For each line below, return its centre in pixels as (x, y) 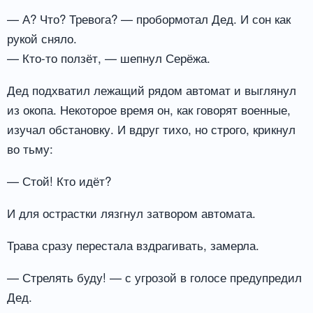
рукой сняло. (42, 38)
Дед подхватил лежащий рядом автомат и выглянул (152, 90)
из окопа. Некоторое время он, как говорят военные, (149, 110)
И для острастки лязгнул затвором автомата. (131, 212)
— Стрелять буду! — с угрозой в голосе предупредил (154, 277)
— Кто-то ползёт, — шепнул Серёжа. (109, 58)
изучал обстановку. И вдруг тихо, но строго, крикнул (151, 129)
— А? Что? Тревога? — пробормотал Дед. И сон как (149, 19)
